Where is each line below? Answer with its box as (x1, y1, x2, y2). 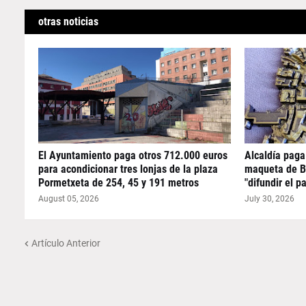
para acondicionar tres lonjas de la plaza (38, 163, 218, 176)
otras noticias (38, 15, 98, 28)
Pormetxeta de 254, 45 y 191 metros (38, 176, 199, 189)
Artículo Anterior (31, 237, 100, 249)
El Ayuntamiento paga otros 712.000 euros (38, 149, 227, 162)
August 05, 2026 (38, 194, 99, 204)
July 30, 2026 (245, 194, 295, 204)
